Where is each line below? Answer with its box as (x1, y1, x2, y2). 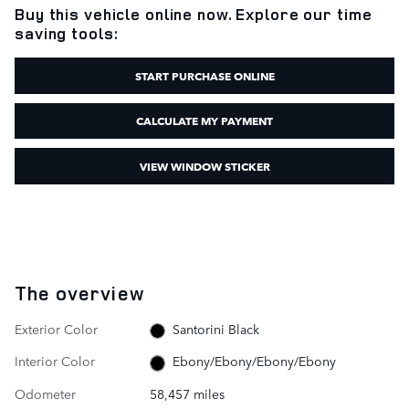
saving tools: (15, 23, 119, 44)
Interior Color (15, 351, 95, 371)
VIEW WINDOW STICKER (139, 156, 270, 174)
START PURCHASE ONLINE (134, 66, 275, 84)
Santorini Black (173, 319, 260, 338)
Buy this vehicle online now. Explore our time (15, 4, 372, 25)
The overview (15, 279, 144, 306)
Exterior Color (15, 319, 98, 338)
